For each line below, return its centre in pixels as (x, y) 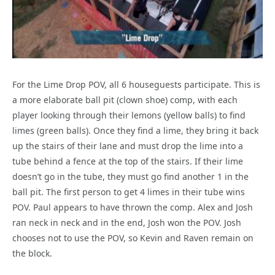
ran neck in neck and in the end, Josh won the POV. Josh (127, 223)
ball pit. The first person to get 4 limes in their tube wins (129, 192)
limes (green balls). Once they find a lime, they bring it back (135, 131)
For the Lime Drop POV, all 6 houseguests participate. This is (136, 85)
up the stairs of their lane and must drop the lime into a (128, 146)
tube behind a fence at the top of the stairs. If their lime (128, 161)
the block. (32, 254)
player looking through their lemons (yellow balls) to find (129, 115)
